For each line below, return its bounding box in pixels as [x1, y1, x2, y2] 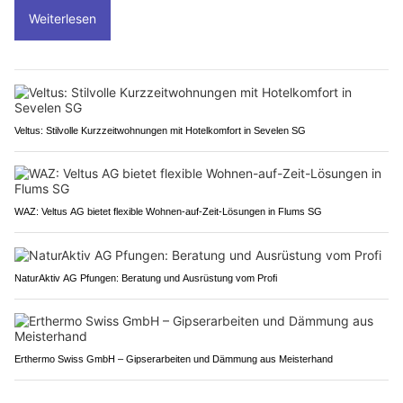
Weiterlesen [29, 11, 96, 27]
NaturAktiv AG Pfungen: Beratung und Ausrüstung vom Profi [14, 273, 277, 284]
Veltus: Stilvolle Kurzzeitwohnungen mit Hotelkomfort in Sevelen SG [14, 125, 306, 137]
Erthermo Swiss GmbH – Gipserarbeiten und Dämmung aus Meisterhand [14, 354, 333, 365]
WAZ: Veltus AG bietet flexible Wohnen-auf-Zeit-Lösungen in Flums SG [14, 206, 322, 218]
